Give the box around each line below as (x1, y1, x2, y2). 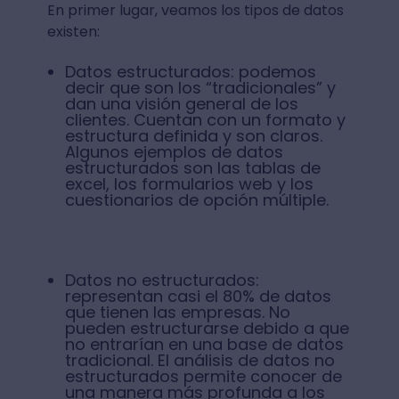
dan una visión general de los (64, 93, 298, 116)
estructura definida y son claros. (64, 125, 322, 148)
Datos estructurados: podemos (64, 61, 316, 84)
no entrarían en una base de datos (64, 333, 344, 356)
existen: (46, 21, 100, 43)
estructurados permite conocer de (64, 365, 342, 388)
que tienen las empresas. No (64, 301, 290, 324)
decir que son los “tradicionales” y (64, 77, 336, 100)
